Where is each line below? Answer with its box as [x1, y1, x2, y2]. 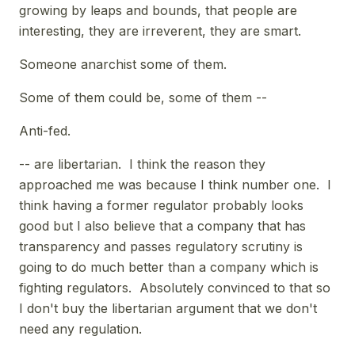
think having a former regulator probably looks [19, 197, 303, 213]
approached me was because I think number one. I [19, 176, 331, 193]
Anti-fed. [19, 122, 71, 139]
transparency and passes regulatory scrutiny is [19, 238, 303, 254]
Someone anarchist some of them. [19, 55, 227, 72]
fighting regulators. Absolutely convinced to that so [19, 279, 330, 296]
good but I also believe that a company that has [19, 217, 306, 234]
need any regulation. [19, 320, 142, 337]
